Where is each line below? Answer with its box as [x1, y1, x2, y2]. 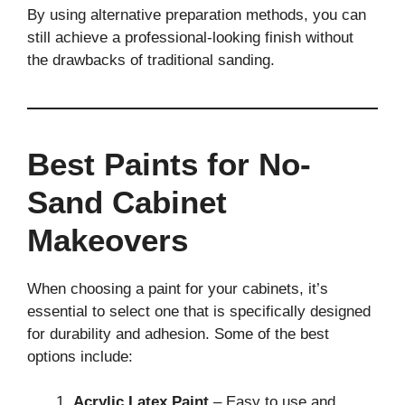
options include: [27, 347, 133, 365]
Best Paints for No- [27, 146, 311, 182]
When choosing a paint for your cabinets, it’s [27, 279, 328, 297]
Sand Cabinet [27, 184, 227, 220]
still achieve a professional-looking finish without [27, 28, 353, 46]
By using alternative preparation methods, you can [27, 5, 366, 24]
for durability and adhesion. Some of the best [27, 325, 329, 343]
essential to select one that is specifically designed [27, 302, 371, 320]
